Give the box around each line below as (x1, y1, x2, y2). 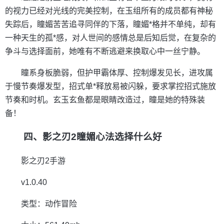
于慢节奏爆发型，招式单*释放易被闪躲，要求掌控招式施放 (5, 81, 216, 90)
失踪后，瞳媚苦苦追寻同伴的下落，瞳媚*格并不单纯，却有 (5, 19, 216, 28)
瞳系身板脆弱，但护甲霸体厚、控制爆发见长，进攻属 (21, 68, 213, 77)
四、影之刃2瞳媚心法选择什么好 (23, 131, 162, 142)
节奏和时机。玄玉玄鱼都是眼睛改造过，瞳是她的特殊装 (5, 95, 205, 104)
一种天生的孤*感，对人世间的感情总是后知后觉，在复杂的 (5, 33, 216, 42)
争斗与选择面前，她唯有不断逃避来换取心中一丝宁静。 (5, 46, 205, 55)
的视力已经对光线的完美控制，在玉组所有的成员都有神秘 (5, 6, 213, 15)
